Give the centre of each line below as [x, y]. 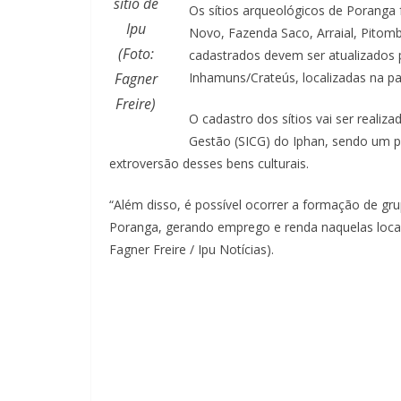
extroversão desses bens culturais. [209, 163]
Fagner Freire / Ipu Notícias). [192, 249]
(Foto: [136, 53]
